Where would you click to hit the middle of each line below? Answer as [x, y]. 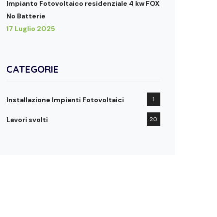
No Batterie [26, 16]
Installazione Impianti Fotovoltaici [65, 100]
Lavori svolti [27, 120]
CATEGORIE [32, 69]
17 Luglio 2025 [31, 29]
